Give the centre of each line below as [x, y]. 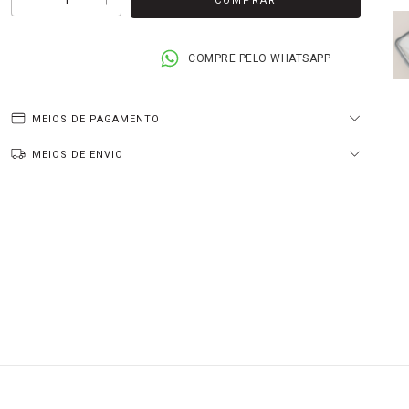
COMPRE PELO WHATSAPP [260, 58]
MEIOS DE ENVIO [78, 155]
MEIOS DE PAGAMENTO [96, 119]
